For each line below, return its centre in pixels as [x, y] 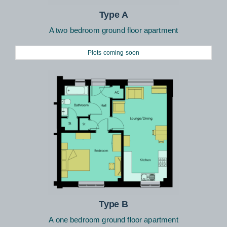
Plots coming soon [113, 52]
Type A [113, 14]
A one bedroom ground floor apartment [113, 219]
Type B [113, 204]
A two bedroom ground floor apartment [113, 30]
